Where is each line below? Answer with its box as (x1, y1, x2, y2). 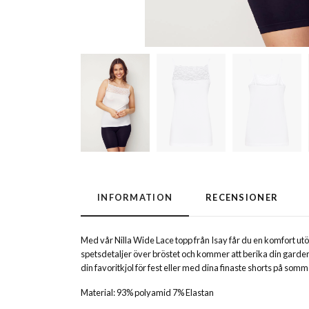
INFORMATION (97, 192, 173, 203)
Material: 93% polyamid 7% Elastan (81, 287, 214, 299)
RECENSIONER (206, 192, 279, 203)
